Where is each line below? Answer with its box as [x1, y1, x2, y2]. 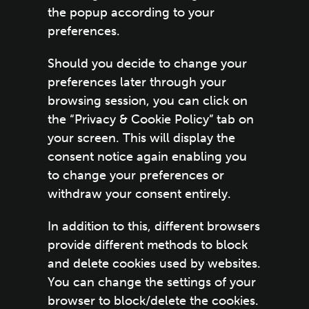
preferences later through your [47, 74, 226, 90]
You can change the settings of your [47, 275, 256, 290]
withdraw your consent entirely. [47, 186, 231, 201]
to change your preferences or [47, 168, 224, 183]
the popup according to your [47, 5, 215, 20]
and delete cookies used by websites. [47, 256, 261, 271]
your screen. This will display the [47, 130, 235, 146]
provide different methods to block [47, 237, 248, 252]
